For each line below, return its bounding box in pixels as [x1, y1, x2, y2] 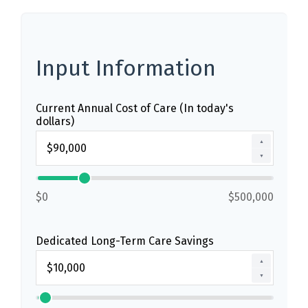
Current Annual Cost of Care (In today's [36, 102, 234, 115]
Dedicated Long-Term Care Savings [36, 234, 214, 247]
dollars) [36, 115, 74, 128]
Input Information [36, 55, 216, 81]
